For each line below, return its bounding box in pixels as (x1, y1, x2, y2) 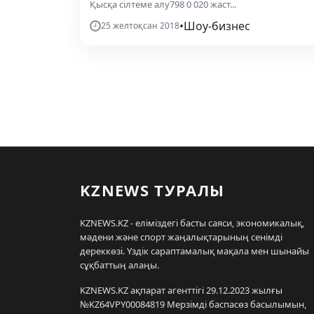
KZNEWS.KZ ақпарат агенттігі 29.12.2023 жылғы (80, 284, 282, 296)
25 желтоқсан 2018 (101, 20, 179, 32)
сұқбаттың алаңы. (80, 259, 159, 271)
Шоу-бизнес (184, 18, 250, 34)
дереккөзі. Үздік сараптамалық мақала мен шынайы (80, 245, 309, 257)
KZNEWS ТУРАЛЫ (80, 179, 225, 200)
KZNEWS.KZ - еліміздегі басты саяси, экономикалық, (80, 217, 304, 229)
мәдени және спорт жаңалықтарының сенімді (80, 231, 282, 243)
